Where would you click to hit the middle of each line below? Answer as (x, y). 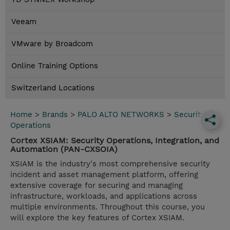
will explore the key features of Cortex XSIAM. (97, 218)
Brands (55, 115)
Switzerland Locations (53, 88)
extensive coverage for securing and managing (97, 186)
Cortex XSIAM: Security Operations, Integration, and (115, 141)
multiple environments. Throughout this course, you (108, 207)
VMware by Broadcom (52, 44)
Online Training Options (55, 66)
